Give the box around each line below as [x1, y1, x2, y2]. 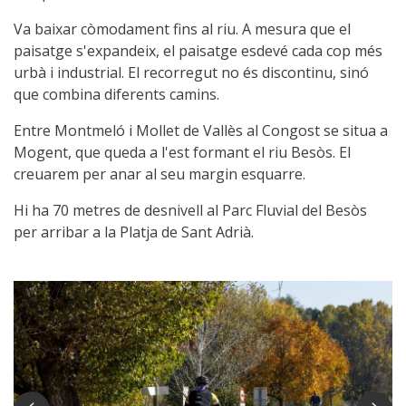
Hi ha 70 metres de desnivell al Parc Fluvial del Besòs [14, 200, 367, 221]
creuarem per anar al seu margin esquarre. [14, 164, 305, 185]
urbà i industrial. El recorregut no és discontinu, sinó [14, 63, 369, 83]
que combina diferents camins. [14, 84, 219, 105]
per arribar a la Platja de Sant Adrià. [14, 222, 254, 243]
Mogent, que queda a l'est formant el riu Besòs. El [14, 142, 351, 163]
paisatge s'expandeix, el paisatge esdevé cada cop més [14, 41, 382, 62]
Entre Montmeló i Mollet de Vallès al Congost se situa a [14, 121, 388, 141]
